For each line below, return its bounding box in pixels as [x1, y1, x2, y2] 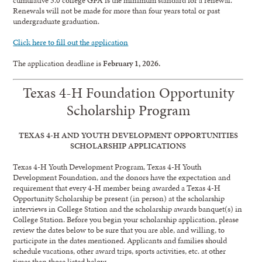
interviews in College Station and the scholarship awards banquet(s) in [13, 203, 243, 215]
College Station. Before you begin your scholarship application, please [13, 213, 239, 226]
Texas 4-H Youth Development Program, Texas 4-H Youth [13, 161, 202, 173]
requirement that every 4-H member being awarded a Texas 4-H [13, 182, 221, 194]
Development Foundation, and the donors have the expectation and [13, 171, 231, 184]
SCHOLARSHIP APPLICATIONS [70, 140, 186, 152]
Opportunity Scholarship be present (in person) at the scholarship [13, 192, 225, 205]
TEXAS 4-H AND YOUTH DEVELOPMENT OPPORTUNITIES [18, 129, 238, 142]
